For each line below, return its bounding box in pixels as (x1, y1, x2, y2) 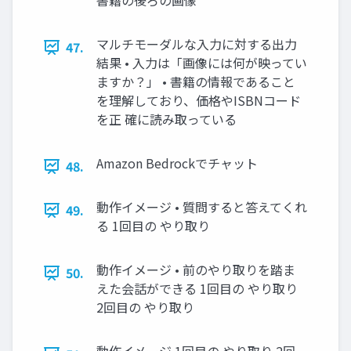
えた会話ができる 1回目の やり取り (96, 279, 298, 299)
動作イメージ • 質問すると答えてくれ (96, 197, 307, 217)
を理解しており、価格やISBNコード (96, 91, 301, 110)
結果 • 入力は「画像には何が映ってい (96, 53, 307, 73)
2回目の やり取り (96, 298, 194, 317)
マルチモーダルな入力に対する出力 (96, 34, 297, 54)
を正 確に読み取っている (96, 110, 237, 129)
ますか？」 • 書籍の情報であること (96, 72, 295, 92)
